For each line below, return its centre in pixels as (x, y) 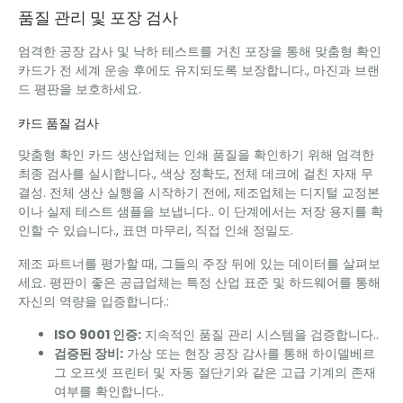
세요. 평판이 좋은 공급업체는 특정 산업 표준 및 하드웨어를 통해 (199, 283)
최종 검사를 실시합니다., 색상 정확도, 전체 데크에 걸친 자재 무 (196, 174)
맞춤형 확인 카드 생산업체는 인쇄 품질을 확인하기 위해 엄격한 (196, 155)
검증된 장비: (89, 354)
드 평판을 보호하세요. (80, 90)
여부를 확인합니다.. (109, 392)
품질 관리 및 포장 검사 (98, 18)
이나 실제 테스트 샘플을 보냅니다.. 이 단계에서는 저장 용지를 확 (201, 212)
